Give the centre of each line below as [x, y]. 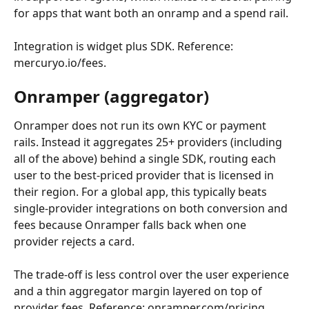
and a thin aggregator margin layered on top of [139, 291]
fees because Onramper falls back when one [131, 225]
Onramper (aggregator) [111, 96]
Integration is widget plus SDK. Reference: [125, 46]
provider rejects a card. [74, 241]
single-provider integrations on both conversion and [152, 208]
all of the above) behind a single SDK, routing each [146, 159]
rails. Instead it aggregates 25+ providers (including [149, 142]
